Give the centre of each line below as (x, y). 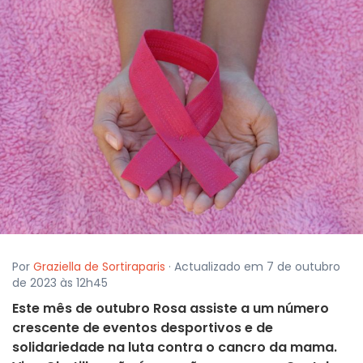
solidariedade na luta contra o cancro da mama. (175, 348)
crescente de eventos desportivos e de (143, 328)
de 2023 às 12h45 (60, 283)
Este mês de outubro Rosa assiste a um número (171, 309)
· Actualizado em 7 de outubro (253, 267)
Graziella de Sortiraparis (99, 267)
